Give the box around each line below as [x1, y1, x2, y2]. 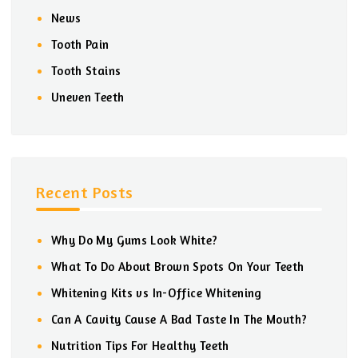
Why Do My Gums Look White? [50, 232, 218, 248]
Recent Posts [36, 181, 134, 202]
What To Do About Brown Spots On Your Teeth [50, 258, 304, 274]
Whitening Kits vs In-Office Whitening [50, 284, 262, 300]
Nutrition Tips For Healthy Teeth [50, 337, 229, 353]
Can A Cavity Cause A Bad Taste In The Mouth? [50, 311, 308, 327]
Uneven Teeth [50, 89, 125, 105]
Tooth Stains [50, 62, 121, 78]
